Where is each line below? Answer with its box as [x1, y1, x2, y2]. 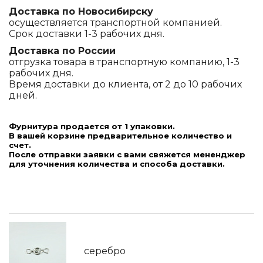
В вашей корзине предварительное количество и [9, 131, 232, 140]
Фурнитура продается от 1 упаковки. [9, 122, 175, 131]
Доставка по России [9, 45, 116, 56]
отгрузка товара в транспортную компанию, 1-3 [9, 56, 240, 68]
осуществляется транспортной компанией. [9, 17, 222, 28]
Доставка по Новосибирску [9, 6, 153, 17]
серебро [84, 245, 126, 257]
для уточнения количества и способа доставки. [9, 159, 225, 168]
